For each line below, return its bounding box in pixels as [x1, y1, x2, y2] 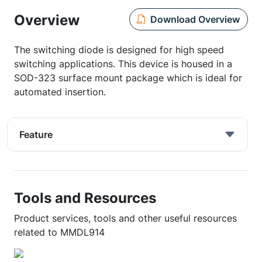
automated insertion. [14, 86, 106, 98]
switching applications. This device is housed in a [14, 58, 232, 70]
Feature [19, 129, 53, 140]
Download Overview [150, 13, 240, 25]
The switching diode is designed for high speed [14, 44, 224, 56]
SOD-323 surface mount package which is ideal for [14, 72, 242, 84]
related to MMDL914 [14, 226, 105, 238]
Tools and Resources [14, 189, 156, 206]
